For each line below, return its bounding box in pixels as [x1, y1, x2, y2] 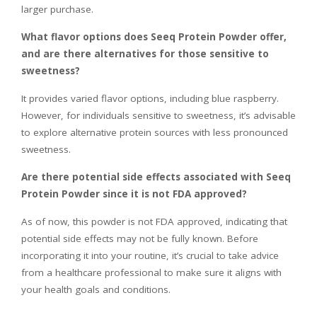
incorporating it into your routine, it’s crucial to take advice [21, 249, 279, 263]
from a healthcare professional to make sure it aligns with [21, 266, 282, 279]
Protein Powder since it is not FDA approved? [21, 188, 247, 201]
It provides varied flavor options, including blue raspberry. [21, 92, 279, 105]
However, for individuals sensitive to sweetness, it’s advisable [21, 109, 296, 122]
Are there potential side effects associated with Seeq [21, 171, 291, 184]
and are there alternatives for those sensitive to [21, 47, 269, 61]
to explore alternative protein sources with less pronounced [21, 126, 288, 139]
